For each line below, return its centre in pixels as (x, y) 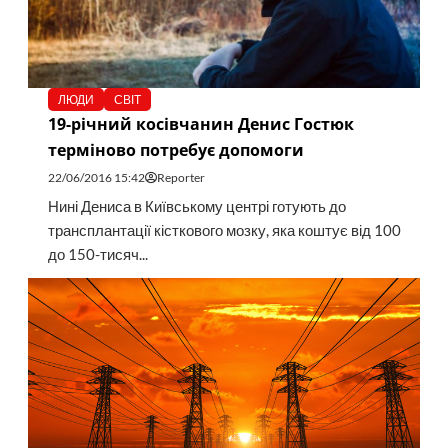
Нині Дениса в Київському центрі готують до (196, 207)
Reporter (180, 178)
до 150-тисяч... (97, 255)
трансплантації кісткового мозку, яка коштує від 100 (224, 231)
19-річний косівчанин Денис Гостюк (200, 124)
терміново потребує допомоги (175, 150)
